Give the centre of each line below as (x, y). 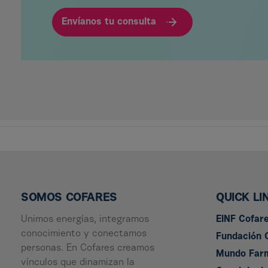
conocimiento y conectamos (84, 234)
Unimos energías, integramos (85, 220)
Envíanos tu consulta (109, 22)
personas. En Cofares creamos (88, 248)
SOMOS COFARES (69, 198)
